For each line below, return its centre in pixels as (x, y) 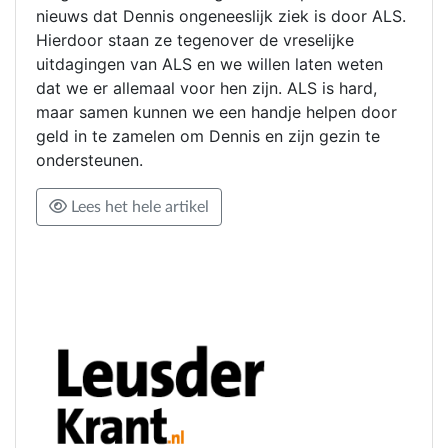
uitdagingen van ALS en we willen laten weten (209, 64)
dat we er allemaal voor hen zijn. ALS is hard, (206, 88)
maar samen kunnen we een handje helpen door (216, 112)
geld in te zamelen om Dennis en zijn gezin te (208, 136)
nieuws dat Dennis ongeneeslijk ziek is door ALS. (221, 16)
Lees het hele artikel (138, 207)
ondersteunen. (92, 160)
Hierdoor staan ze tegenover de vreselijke (195, 40)
